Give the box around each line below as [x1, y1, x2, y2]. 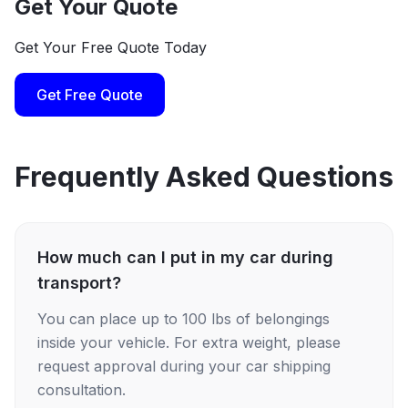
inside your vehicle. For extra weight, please [37, 333, 341, 352]
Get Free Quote [36, 86, 143, 104]
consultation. [37, 381, 126, 399]
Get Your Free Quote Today [15, 38, 207, 56]
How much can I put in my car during [37, 248, 333, 267]
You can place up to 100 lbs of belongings [37, 310, 330, 328]
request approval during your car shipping [37, 357, 331, 375]
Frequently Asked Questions [15, 160, 393, 193]
